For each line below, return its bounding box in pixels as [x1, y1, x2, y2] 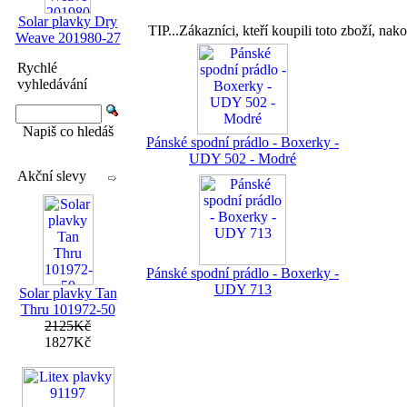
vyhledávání [17, 76, 87, 92]
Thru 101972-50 [20, 302, 115, 317]
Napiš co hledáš [22, 124, 114, 139]
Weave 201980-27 [15, 30, 121, 45]
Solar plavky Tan [18, 285, 117, 301]
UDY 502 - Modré [189, 151, 296, 166]
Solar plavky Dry [18, 14, 117, 29]
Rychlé [17, 60, 57, 75]
